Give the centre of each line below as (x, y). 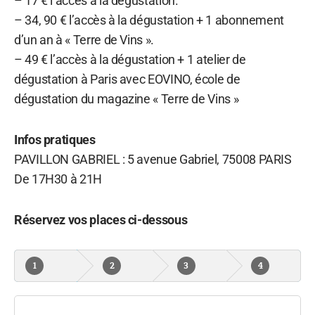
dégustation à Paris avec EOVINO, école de (127, 79)
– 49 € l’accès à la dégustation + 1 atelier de (130, 59)
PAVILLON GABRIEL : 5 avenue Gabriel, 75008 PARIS (153, 159)
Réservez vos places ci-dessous (101, 219)
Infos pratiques (55, 139)
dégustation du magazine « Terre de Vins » (127, 98)
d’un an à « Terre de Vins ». (84, 39)
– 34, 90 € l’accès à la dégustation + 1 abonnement (149, 20)
